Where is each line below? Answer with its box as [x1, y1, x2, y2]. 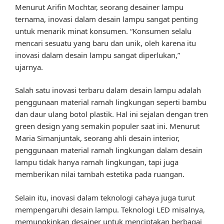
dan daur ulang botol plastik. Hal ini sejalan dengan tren [15, 109, 208, 119]
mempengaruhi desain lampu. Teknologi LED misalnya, [15, 204, 205, 214]
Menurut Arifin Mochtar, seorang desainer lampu [15, 1, 183, 12]
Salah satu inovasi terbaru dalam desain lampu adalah [15, 85, 201, 95]
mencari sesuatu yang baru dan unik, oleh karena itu [15, 37, 196, 48]
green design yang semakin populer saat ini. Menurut [15, 121, 199, 131]
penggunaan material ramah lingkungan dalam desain [15, 145, 202, 155]
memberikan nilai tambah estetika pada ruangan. [15, 169, 184, 179]
